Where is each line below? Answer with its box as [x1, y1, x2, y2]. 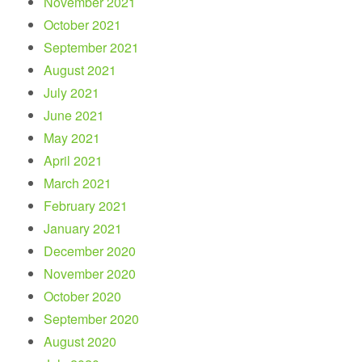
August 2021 [44, 60, 117, 79]
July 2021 [44, 82, 100, 102]
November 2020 [44, 263, 137, 283]
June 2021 [44, 105, 105, 124]
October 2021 [44, 15, 122, 34]
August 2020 [44, 331, 117, 351]
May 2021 [44, 128, 101, 147]
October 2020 [44, 286, 122, 305]
